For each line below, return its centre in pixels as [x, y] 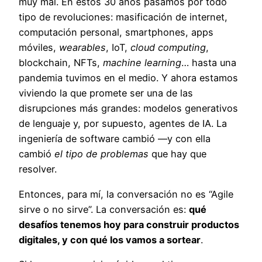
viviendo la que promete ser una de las [106, 93]
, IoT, [118, 48]
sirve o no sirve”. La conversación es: [104, 209]
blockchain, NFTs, [61, 63]
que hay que [177, 154]
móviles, [39, 48]
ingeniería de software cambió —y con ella [115, 139]
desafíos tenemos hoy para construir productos [129, 224]
